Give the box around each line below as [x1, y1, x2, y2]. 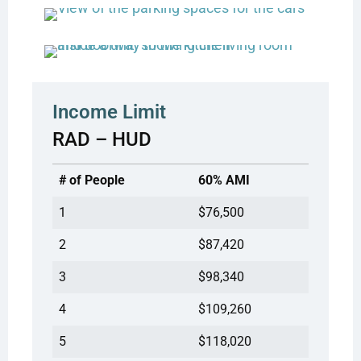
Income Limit [52, 100, 166, 123]
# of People [59, 172, 125, 188]
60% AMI [198, 172, 250, 188]
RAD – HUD [52, 127, 151, 151]
